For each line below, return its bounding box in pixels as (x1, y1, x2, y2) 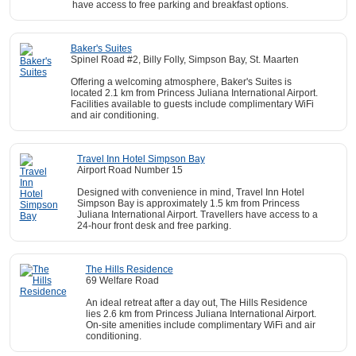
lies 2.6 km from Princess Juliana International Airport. (85, 308, 316, 319)
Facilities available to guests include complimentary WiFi (70, 99, 314, 110)
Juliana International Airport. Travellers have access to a (76, 209, 318, 220)
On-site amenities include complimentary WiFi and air (85, 319, 315, 331)
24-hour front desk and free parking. (76, 220, 231, 231)
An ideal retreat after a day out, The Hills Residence (85, 297, 308, 308)
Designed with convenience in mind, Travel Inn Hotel (76, 187, 304, 198)
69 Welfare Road (85, 275, 159, 286)
